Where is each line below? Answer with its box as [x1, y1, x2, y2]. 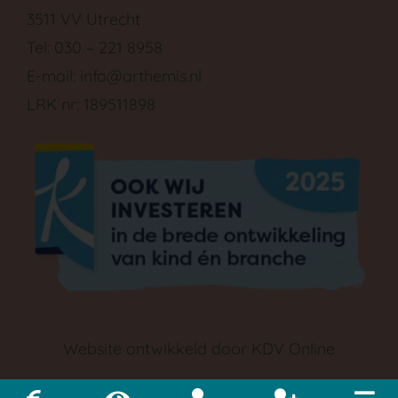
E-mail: [26, 66, 80, 87]
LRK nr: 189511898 [26, 94, 155, 115]
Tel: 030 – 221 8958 [26, 37, 163, 59]
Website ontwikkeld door [63, 338, 251, 360]
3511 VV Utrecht [26, 9, 140, 30]
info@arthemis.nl [79, 66, 202, 87]
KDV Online [251, 338, 335, 360]
